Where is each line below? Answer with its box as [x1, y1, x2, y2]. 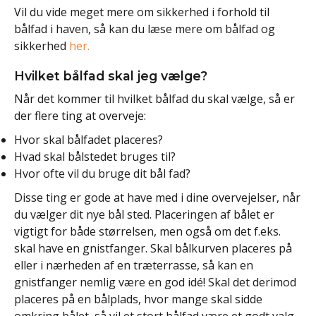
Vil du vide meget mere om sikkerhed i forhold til [14, 4, 269, 20]
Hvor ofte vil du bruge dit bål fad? [14, 165, 190, 181]
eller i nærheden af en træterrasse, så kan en [14, 257, 253, 273]
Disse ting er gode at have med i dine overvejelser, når [14, 189, 300, 205]
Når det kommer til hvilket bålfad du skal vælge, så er [14, 90, 295, 107]
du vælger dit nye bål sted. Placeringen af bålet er [14, 206, 274, 222]
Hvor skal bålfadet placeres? [14, 131, 163, 147]
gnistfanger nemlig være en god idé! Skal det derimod [14, 274, 296, 290]
